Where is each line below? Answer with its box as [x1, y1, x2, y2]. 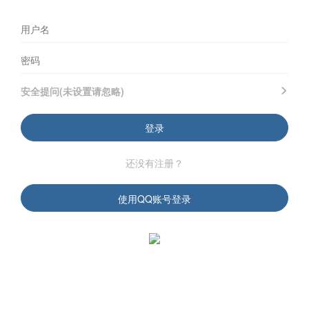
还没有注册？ [126, 156, 183, 170]
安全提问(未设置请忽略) [21, 84, 124, 98]
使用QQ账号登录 [118, 192, 191, 206]
